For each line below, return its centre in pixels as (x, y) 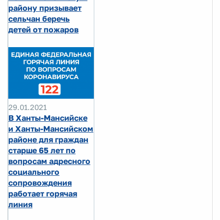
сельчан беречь (39, 19)
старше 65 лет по (42, 150)
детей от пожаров (43, 30)
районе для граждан (48, 139)
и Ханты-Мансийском (51, 128)
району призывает (45, 8)
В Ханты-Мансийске (48, 118)
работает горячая (43, 193)
